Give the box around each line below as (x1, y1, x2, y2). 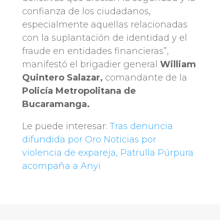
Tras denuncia (109, 121, 173, 132)
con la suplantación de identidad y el (22, 32, 187, 44)
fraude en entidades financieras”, (22, 46, 169, 57)
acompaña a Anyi (22, 161, 101, 172)
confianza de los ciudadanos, (22, 6, 151, 17)
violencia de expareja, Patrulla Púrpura (22, 147, 193, 159)
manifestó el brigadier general (22, 59, 160, 70)
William (160, 59, 196, 70)
